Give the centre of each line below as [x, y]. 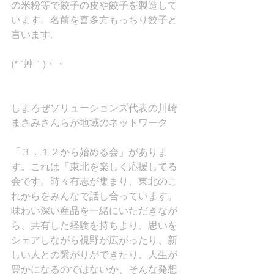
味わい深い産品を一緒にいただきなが [94, 211]
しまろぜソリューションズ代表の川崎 [94, 108]
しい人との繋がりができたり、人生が [94, 255]
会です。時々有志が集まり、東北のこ [94, 182]
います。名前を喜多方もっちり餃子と [94, 20]
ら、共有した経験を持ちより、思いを [94, 226]
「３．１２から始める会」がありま [89, 152]
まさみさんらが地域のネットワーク [89, 123]
